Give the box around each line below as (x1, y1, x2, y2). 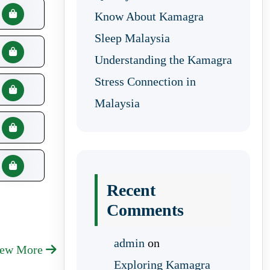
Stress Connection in (95, 75, 196, 88)
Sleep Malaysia (95, 31, 170, 45)
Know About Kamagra (95, 10, 204, 23)
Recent (107, 181, 155, 199)
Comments (107, 201, 184, 219)
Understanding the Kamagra (95, 53, 232, 66)
